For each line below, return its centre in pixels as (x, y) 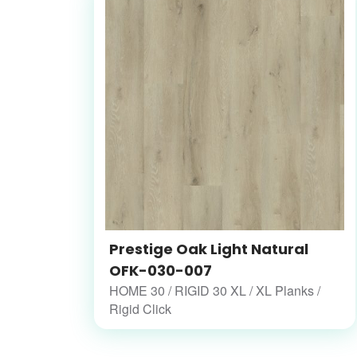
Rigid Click (140, 309)
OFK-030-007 (161, 271)
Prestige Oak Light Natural (209, 249)
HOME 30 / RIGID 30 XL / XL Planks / (215, 291)
